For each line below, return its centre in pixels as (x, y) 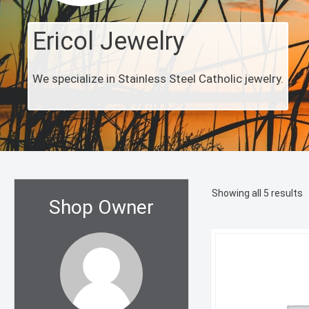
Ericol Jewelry (109, 42)
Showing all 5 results (258, 193)
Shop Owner (102, 208)
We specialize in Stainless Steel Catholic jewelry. (158, 79)
